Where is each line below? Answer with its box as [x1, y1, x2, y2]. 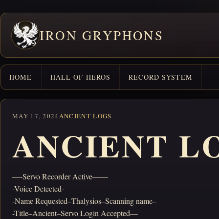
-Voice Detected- [12, 183, 64, 194]
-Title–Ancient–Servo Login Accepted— [12, 208, 138, 218]
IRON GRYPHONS [40, 26, 164, 44]
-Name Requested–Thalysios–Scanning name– [12, 196, 156, 206]
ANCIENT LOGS [59, 111, 112, 120]
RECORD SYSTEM [129, 72, 193, 82]
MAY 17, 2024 [12, 111, 59, 120]
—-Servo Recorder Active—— [12, 171, 108, 181]
